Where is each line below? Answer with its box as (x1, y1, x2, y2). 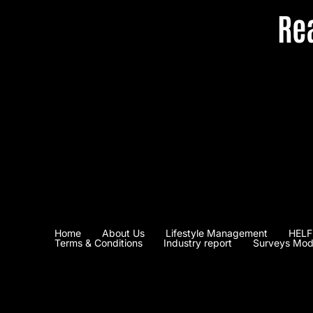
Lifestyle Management (166, 227, 268, 240)
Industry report (163, 237, 232, 249)
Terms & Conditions (54, 237, 143, 249)
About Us (102, 227, 145, 240)
